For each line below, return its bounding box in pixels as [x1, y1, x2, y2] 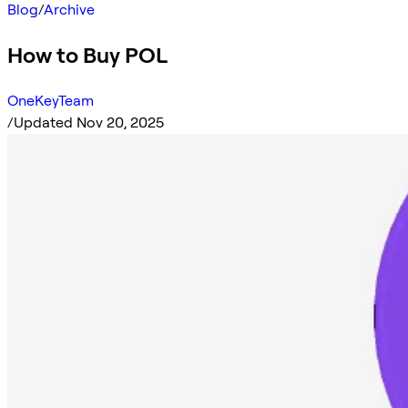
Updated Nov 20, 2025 [14, 113, 164, 131]
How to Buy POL [7, 41, 168, 68]
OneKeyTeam [7, 91, 94, 109]
